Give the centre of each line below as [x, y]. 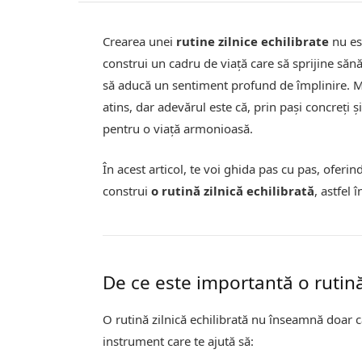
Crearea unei [140, 41]
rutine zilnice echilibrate [253, 41]
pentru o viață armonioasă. [178, 128]
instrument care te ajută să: [179, 341]
